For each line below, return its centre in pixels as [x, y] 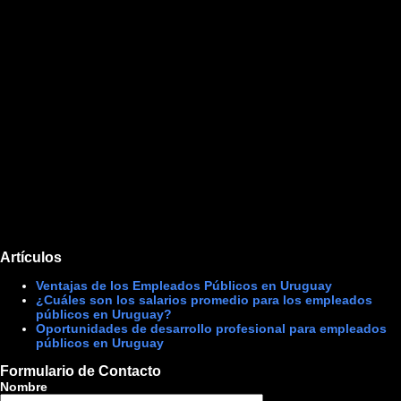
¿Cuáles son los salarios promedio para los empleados [204, 300]
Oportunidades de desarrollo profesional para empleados [211, 328]
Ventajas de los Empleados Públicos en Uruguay [184, 286]
